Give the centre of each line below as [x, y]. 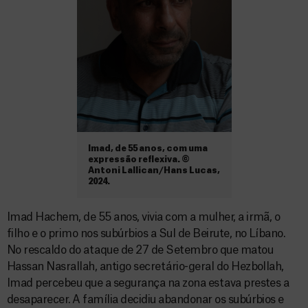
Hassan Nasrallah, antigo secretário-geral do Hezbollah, [145, 267]
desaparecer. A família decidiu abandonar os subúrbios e [147, 300]
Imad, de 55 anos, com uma [147, 148]
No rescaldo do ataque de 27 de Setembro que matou [140, 250]
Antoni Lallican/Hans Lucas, [154, 170]
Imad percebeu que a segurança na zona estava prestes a [148, 283]
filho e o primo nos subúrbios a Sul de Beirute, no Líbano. [146, 234]
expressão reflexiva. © [139, 159]
